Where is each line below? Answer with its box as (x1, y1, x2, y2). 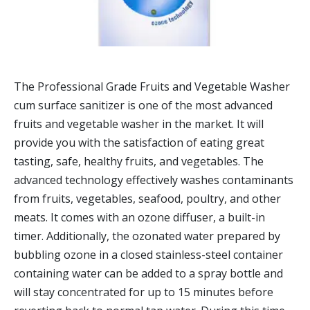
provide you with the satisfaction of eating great (14, 135, 264, 150)
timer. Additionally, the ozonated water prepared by (14, 228, 280, 244)
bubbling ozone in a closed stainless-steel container (14, 247, 283, 262)
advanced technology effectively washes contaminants (14, 172, 293, 188)
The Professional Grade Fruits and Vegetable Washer (14, 79, 290, 94)
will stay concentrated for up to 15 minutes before (14, 284, 273, 300)
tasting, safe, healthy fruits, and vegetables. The (14, 154, 264, 169)
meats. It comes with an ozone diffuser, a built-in (14, 210, 265, 225)
